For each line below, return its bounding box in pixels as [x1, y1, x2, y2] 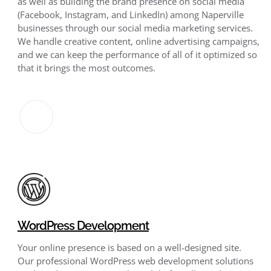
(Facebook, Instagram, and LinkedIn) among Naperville [17, 8, 244, 21]
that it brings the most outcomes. [17, 61, 155, 74]
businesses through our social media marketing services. [17, 21, 253, 34]
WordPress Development [17, 218, 149, 233]
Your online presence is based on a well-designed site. [17, 241, 241, 254]
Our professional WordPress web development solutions [17, 255, 253, 267]
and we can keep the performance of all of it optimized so [17, 48, 257, 60]
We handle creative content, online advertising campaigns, [17, 34, 260, 47]
